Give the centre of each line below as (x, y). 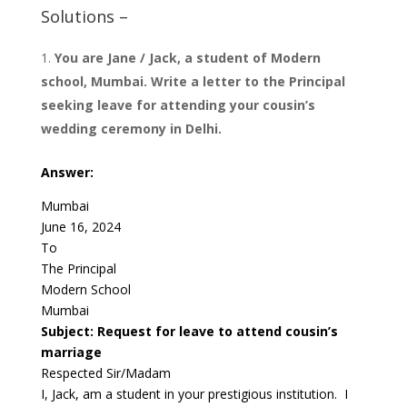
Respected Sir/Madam (105, 373)
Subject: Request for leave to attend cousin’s (189, 332)
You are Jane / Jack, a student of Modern (187, 58)
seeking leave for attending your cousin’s (178, 105)
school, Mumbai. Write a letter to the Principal (193, 82)
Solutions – (84, 17)
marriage (71, 352)
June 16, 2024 (80, 227)
